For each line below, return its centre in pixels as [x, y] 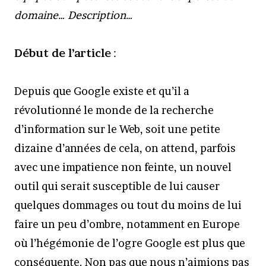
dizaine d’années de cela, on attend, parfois [125, 148]
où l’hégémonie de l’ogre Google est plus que [130, 243]
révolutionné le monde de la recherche [114, 110]
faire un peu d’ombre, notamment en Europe [127, 224]
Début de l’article [63, 53]
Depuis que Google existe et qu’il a [102, 91]
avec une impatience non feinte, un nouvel [123, 167]
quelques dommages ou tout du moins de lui [128, 205]
